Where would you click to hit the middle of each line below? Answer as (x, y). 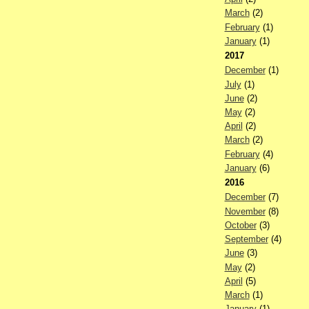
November (245, 211)
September (246, 239)
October (240, 225)
